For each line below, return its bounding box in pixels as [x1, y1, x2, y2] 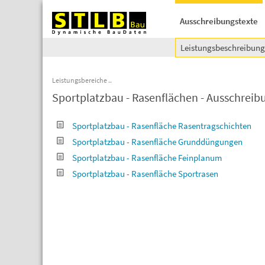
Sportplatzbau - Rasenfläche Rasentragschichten [72, 120, 251, 131]
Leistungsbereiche [52, 76, 107, 85]
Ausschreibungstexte [180, 15, 258, 27]
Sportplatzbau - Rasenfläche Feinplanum [72, 152, 222, 163]
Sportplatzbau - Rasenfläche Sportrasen [72, 168, 218, 179]
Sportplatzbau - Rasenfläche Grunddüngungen [72, 136, 243, 147]
